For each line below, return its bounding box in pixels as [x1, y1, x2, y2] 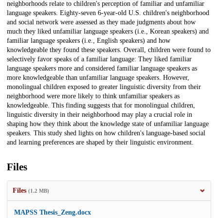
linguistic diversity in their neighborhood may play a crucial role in [7, 111, 192, 119]
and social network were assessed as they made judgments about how [7, 18, 196, 26]
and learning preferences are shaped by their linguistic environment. [7, 139, 194, 146]
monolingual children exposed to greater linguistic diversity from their [7, 83, 201, 91]
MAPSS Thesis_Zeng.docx [14, 209, 91, 217]
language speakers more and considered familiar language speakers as [7, 65, 197, 73]
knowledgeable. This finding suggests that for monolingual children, [7, 102, 195, 109]
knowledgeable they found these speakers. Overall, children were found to [7, 46, 211, 54]
